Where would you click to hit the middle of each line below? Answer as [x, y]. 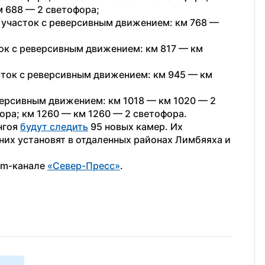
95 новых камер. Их [135, 127]
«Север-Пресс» [84, 166]
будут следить [54, 127]
